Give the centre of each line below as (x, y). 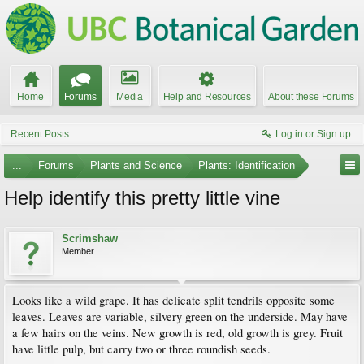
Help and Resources (207, 97)
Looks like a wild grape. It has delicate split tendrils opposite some (173, 300)
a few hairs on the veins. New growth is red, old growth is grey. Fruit (178, 333)
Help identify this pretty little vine (142, 198)
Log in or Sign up (313, 134)
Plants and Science (136, 165)
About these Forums (311, 97)
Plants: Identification (247, 165)
